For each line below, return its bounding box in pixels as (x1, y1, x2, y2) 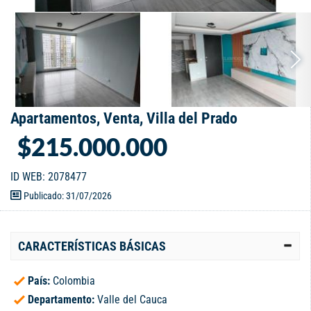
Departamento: (28, 293, 97, 307)
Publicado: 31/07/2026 (22, 190, 112, 202)
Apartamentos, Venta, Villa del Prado (10, 110, 237, 128)
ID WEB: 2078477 (10, 170, 87, 184)
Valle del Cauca (97, 293, 167, 307)
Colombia (53, 274, 95, 288)
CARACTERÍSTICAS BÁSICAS (18, 239, 166, 254)
